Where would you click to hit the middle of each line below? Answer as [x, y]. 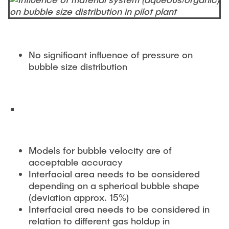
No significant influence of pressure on [111, 54]
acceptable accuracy [76, 162]
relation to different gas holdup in [99, 221]
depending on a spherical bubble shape [114, 185]
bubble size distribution [78, 66]
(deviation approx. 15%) [79, 197]
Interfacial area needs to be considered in [119, 209]
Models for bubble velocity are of [100, 150]
